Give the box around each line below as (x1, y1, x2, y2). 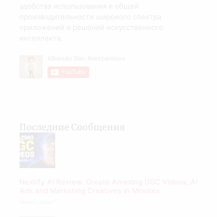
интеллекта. (19, 33, 62, 43)
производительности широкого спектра (19, 12, 161, 22)
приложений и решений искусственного (19, 23, 163, 32)
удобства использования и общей (19, 1, 139, 11)
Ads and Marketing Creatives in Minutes (19, 186, 160, 196)
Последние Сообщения (19, 122, 125, 133)
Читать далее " (19, 199, 56, 206)
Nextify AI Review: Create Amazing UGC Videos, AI (19, 177, 198, 187)
